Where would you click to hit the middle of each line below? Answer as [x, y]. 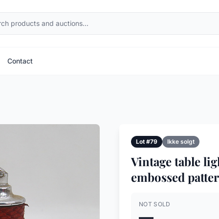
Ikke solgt [181, 142]
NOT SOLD [155, 204]
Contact [20, 61]
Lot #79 [147, 142]
